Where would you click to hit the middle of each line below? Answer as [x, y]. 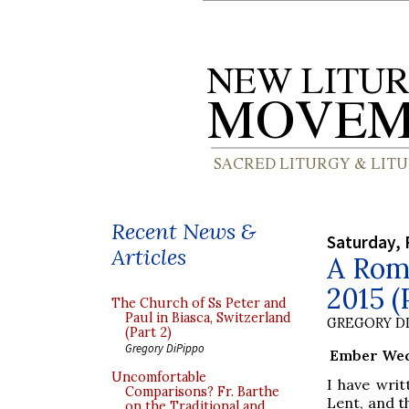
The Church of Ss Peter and [199, 303]
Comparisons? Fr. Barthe [202, 392]
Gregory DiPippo [165, 348]
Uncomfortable [159, 377]
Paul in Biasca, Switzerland [208, 318]
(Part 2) [148, 332]
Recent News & [184, 231]
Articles [149, 257]
